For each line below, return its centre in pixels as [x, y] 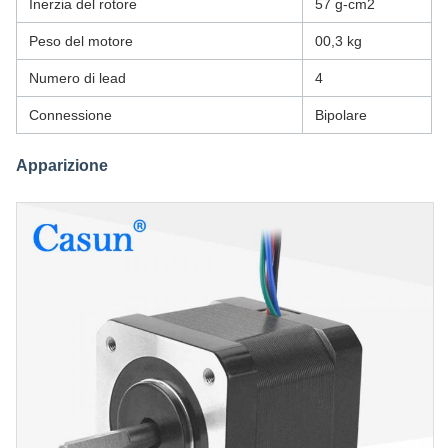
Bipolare [341, 115]
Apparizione [62, 165]
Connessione [70, 115]
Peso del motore [81, 41]
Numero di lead [77, 78]
